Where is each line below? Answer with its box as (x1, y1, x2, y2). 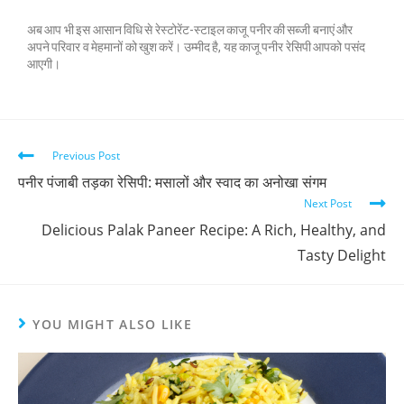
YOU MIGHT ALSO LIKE (32, 315, 193, 333)
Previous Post (52, 147, 120, 163)
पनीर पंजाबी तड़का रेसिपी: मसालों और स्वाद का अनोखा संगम (18, 171, 326, 192)
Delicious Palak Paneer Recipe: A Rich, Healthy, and (41, 219, 386, 240)
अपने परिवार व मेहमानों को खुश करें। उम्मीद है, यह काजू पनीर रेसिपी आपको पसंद (27, 39, 365, 54)
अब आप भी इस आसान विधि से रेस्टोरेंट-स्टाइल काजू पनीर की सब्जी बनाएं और (27, 22, 353, 37)
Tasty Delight (298, 244, 386, 265)
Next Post (304, 195, 352, 211)
